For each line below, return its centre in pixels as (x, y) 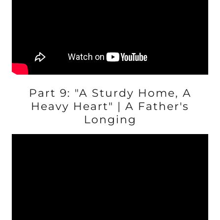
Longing (110, 120)
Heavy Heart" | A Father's (110, 106)
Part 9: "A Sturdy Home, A (110, 93)
